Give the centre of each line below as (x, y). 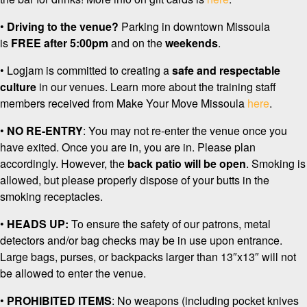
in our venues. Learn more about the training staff (156, 87)
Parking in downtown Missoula (194, 27)
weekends (192, 43)
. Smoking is (276, 164)
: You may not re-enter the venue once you (185, 131)
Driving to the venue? (63, 27)
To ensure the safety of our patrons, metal (171, 224)
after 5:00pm (76, 43)
